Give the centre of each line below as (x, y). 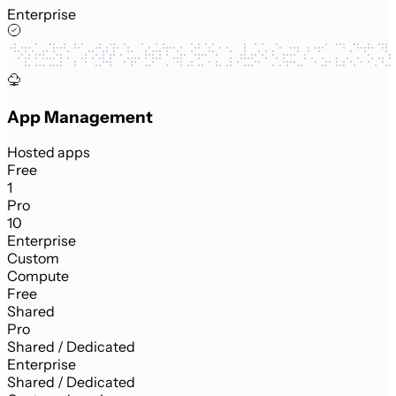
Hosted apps (49, 152)
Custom (33, 259)
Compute (38, 276)
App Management (80, 117)
